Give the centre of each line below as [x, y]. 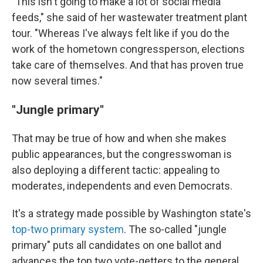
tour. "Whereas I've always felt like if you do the [121, 33]
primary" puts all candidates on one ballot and [117, 245]
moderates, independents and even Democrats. [122, 186]
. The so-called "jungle [175, 230]
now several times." [57, 81]
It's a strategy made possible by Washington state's [131, 214]
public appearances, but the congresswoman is [122, 154]
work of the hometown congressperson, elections [128, 49]
